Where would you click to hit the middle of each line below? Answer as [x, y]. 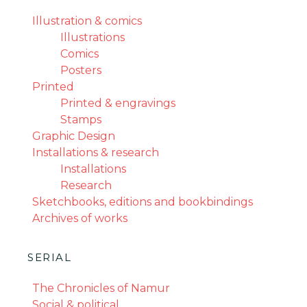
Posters [81, 71]
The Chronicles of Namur [101, 288]
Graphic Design [74, 136]
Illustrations [93, 38]
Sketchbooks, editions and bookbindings [143, 202]
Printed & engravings [118, 103]
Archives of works [80, 219]
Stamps [81, 120]
